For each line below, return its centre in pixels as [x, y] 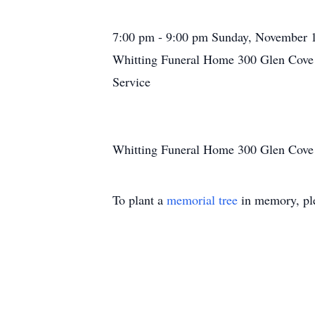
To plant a [140, 200]
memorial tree [202, 200]
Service [131, 82]
